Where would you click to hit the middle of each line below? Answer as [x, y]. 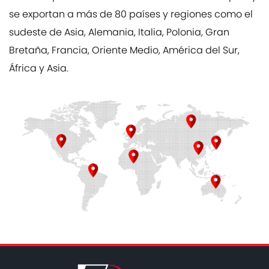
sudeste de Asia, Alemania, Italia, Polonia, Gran [119, 33]
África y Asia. [39, 69]
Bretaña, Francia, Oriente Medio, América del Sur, [124, 51]
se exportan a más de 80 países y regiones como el [131, 15]
